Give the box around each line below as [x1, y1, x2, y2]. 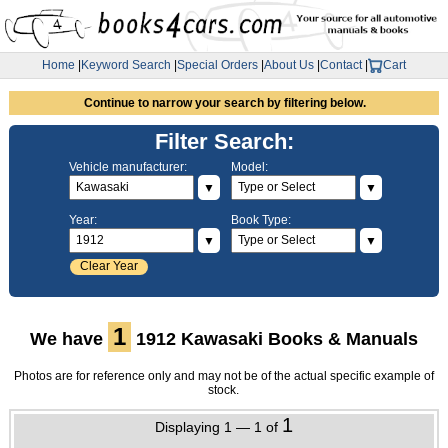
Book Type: [230, 212, 291, 227]
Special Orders [177, 58, 258, 73]
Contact [320, 58, 362, 73]
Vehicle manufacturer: [69, 159, 188, 174]
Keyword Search [81, 58, 171, 73]
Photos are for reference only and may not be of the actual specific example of [13, 369, 434, 384]
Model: [230, 159, 268, 174]
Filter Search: [155, 128, 295, 154]
